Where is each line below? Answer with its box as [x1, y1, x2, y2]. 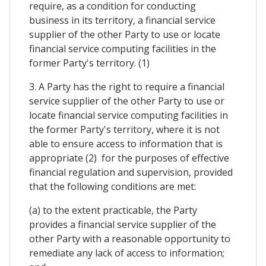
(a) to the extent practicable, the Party [29, 203, 197, 217]
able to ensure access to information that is [29, 137, 223, 150]
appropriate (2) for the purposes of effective [29, 151, 229, 164]
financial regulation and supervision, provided [29, 165, 233, 179]
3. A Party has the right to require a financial [29, 80, 224, 93]
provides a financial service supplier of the [29, 217, 216, 231]
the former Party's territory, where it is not [29, 122, 220, 136]
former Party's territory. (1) [29, 56, 150, 69]
